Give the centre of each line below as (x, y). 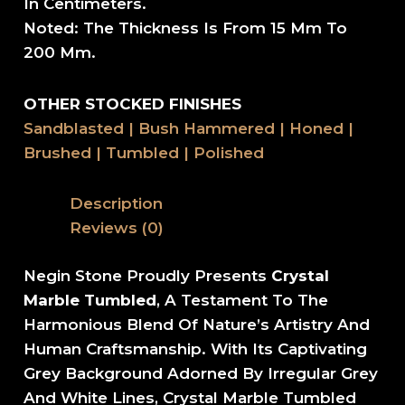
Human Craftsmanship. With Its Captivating (196, 348)
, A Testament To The (243, 300)
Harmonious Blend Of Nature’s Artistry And (197, 324)
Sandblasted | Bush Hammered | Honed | (189, 128)
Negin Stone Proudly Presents (146, 275)
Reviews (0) (117, 228)
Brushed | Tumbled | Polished (144, 152)
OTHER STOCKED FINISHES (133, 104)
